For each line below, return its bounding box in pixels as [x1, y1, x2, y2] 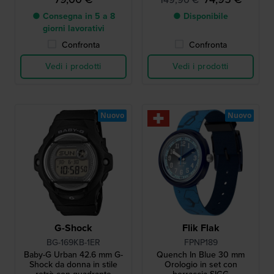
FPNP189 [183, 235, 218, 249]
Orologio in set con [164, 257, 237, 271]
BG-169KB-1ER [46, 235, 100, 249]
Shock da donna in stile [29, 257, 117, 271]
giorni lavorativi [42, 21, 105, 35]
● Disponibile [173, 9, 228, 23]
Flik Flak [182, 220, 220, 235]
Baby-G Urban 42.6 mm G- [24, 248, 123, 261]
